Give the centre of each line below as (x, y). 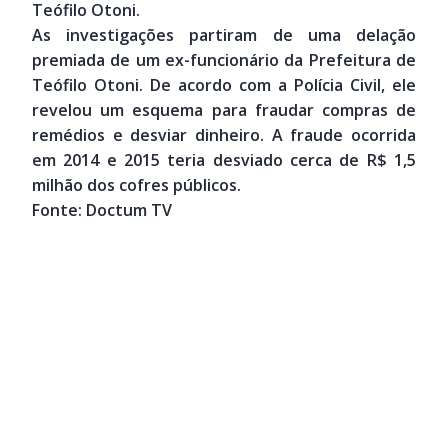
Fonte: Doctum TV (102, 209)
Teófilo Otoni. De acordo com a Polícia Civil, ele (224, 84)
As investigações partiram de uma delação (224, 34)
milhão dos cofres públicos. (136, 184)
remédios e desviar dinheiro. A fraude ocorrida (224, 134)
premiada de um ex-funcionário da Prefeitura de (224, 59)
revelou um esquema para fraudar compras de (224, 109)
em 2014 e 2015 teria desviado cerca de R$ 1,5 (224, 159)
